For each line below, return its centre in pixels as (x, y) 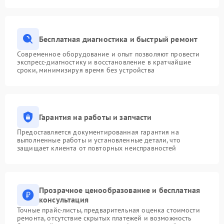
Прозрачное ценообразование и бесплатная (120, 190)
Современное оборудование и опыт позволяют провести (108, 54)
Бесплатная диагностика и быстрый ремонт (118, 39)
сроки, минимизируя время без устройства (86, 70)
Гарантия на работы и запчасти (95, 117)
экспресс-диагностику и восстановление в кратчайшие (104, 62)
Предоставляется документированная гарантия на (98, 132)
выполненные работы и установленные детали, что (99, 140)
